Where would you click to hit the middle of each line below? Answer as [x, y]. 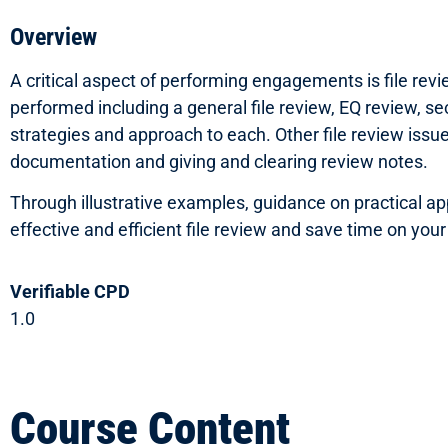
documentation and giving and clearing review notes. [219, 161]
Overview [53, 36]
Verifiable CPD [70, 291]
